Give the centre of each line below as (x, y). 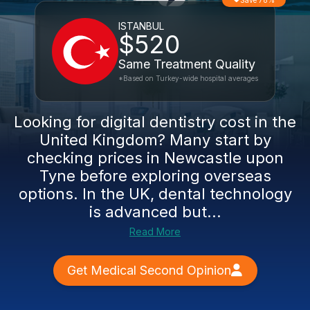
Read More (155, 231)
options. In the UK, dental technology (155, 194)
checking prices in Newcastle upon (155, 158)
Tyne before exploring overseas (155, 176)
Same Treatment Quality (187, 64)
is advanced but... (155, 212)
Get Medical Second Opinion (149, 270)
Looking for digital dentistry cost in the (155, 122)
